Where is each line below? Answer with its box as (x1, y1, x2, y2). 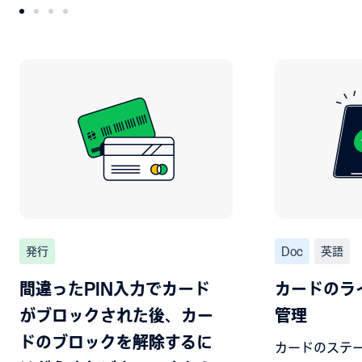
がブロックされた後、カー (19, 307, 213, 323)
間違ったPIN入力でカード (19, 280, 210, 297)
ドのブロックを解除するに (19, 333, 213, 350)
